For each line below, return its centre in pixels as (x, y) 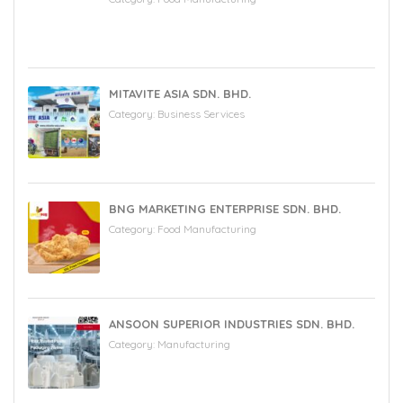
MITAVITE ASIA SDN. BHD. (180, 94)
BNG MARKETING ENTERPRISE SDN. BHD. (225, 209)
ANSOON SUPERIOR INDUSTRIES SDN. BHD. (232, 324)
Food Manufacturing (207, 229)
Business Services (201, 114)
